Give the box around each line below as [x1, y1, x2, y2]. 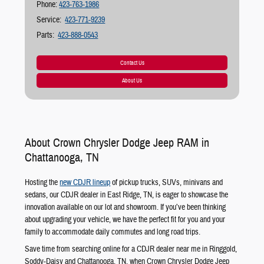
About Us [122, 76, 142, 84]
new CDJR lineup [60, 177, 111, 188]
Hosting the [25, 177, 60, 188]
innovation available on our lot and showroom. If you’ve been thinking [25, 202, 226, 213]
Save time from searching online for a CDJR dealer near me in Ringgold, [25, 243, 237, 255]
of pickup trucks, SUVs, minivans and [110, 177, 223, 188]
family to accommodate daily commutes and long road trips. [25, 226, 201, 237]
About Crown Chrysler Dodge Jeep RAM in [25, 135, 210, 150]
